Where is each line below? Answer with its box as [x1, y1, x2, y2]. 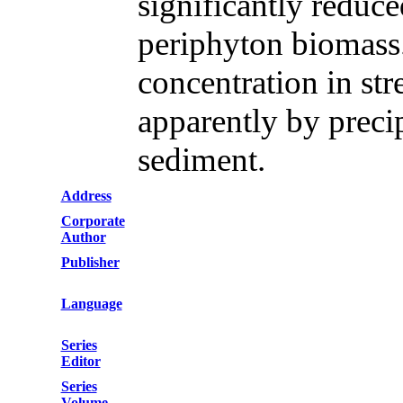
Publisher [60, 255, 120, 270]
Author [60, 229, 106, 245]
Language [60, 296, 122, 311]
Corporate [60, 213, 125, 228]
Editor [60, 354, 101, 369]
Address [60, 188, 112, 203]
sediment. [137, 141, 265, 178]
